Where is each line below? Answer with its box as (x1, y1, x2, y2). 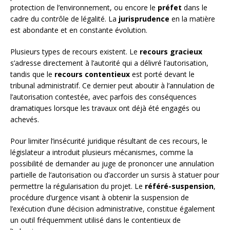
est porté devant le (130, 69, 195, 80)
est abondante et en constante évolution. (10, 25, 147, 35)
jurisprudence (119, 14, 169, 24)
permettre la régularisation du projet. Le (10, 181, 145, 191)
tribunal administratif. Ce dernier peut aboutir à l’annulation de (10, 81, 215, 91)
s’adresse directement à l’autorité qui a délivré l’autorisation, (10, 58, 208, 68)
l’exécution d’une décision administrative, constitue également (10, 204, 215, 214)
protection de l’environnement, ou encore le (10, 3, 158, 13)
